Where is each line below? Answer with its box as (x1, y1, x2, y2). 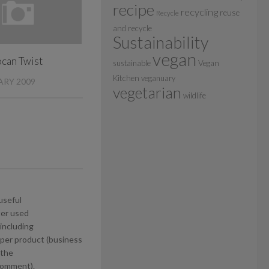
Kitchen (113, 73, 139, 83)
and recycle (113, 23, 152, 33)
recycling (181, 5, 218, 18)
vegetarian (113, 83, 181, 101)
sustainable (113, 58, 151, 68)
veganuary (141, 73, 175, 83)
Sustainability (113, 32, 208, 52)
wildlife (183, 90, 206, 100)
